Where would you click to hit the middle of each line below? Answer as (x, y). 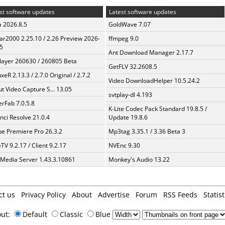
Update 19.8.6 (128, 117)
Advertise (114, 195)
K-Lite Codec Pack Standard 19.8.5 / (158, 109)
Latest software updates (142, 12)
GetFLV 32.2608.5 (133, 67)
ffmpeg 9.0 (124, 38)
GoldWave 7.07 (130, 24)
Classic (72, 214)
